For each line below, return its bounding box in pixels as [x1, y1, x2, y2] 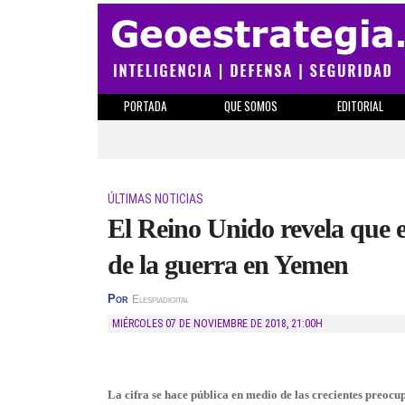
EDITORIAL [336, 97, 383, 115]
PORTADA [123, 97, 167, 115]
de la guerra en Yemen [108, 250, 348, 279]
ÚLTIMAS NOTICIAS [108, 192, 203, 206]
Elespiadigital [132, 294, 189, 305]
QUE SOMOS [224, 97, 278, 115]
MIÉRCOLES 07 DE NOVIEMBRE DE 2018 [120, 317, 287, 330]
